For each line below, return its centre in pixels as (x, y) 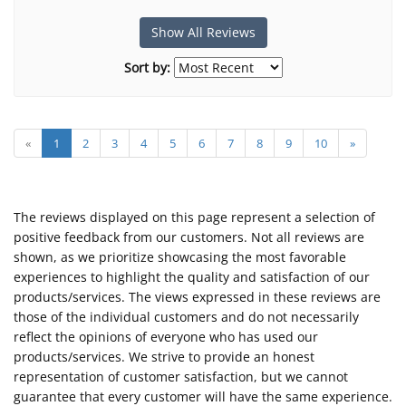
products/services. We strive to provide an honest (164, 357)
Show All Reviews (203, 32)
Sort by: (147, 68)
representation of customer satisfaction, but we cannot (181, 377)
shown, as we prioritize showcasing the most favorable (180, 257)
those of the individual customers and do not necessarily (186, 317)
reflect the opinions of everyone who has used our (166, 337)
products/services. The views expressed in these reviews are (197, 297)
